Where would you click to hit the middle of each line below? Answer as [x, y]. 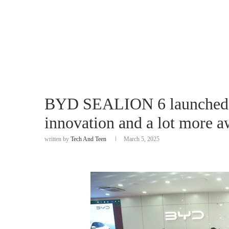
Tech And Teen [88, 139]
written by [58, 139]
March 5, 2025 [142, 139]
